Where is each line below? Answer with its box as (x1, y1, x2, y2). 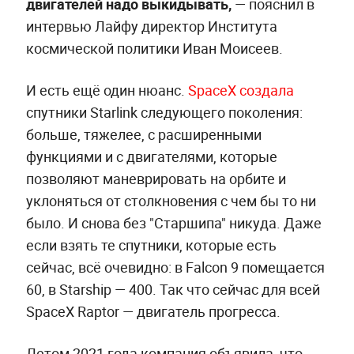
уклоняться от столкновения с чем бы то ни (25, 191, 316, 211)
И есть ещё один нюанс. (25, 81, 188, 100)
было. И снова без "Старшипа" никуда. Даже (25, 213, 322, 233)
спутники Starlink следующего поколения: (25, 103, 303, 122)
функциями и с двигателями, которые (25, 147, 277, 167)
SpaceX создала (187, 81, 294, 100)
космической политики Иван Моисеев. (25, 39, 283, 58)
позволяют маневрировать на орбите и (25, 169, 286, 189)
